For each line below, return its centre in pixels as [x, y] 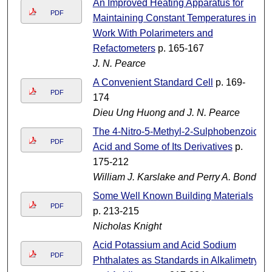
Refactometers [124, 49]
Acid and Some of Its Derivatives [162, 147]
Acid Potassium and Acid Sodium [164, 245]
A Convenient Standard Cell [153, 83]
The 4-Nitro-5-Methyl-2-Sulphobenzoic [175, 132]
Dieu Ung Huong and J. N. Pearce [166, 113]
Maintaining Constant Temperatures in [174, 18]
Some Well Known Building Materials [173, 196]
